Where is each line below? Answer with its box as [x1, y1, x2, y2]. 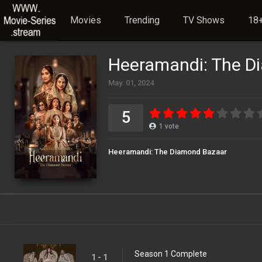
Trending [125, 15, 160, 26]
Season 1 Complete [135, 249, 207, 259]
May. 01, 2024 [108, 78, 154, 87]
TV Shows [183, 15, 225, 26]
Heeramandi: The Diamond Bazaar [108, 147, 227, 156]
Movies [70, 15, 101, 26]
